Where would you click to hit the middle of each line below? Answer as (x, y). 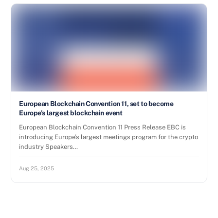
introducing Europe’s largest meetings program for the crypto (109, 137)
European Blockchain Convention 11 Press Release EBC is (103, 127)
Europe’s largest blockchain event (71, 113)
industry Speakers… (49, 147)
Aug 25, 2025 (37, 168)
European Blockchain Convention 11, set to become (96, 104)
